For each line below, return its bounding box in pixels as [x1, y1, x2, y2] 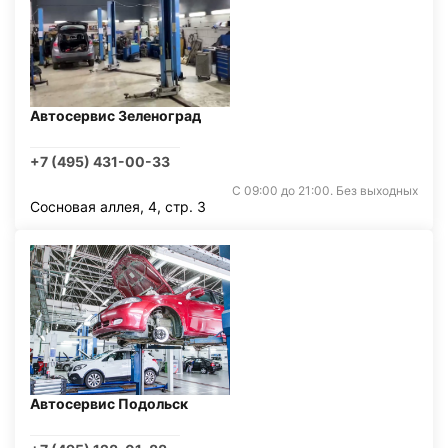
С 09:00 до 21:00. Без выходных [232, 183, 418, 198]
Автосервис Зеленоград [30, 107, 201, 124]
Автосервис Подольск [30, 395, 188, 412]
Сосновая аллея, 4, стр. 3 [30, 198, 206, 215]
